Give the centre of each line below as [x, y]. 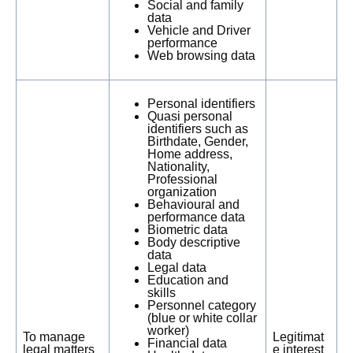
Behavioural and [193, 204]
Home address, [190, 154]
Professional [182, 179]
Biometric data [188, 230]
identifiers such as [198, 129]
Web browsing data [203, 56]
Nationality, [178, 167]
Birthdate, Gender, [198, 141]
